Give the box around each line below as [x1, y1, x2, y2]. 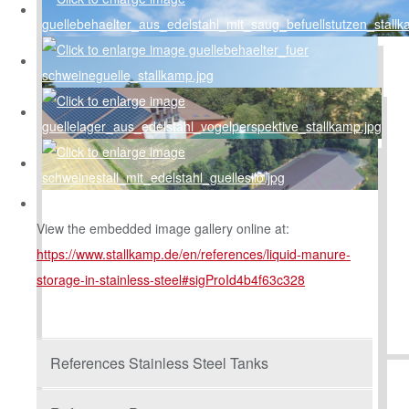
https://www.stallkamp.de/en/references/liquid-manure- [37, 245, 351, 263]
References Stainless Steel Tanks [50, 352, 268, 373]
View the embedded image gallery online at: [37, 219, 289, 237]
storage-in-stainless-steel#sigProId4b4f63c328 [37, 270, 305, 288]
